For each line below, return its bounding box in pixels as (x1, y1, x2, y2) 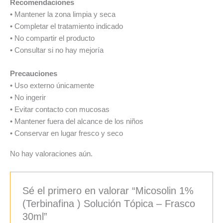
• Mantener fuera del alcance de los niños (10, 117, 143, 125)
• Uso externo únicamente (10, 81, 94, 90)
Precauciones (10, 69, 57, 78)
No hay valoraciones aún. (10, 150, 93, 158)
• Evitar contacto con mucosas (10, 105, 110, 113)
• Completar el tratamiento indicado (10, 22, 123, 30)
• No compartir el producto (10, 34, 95, 42)
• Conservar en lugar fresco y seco (10, 129, 123, 137)
